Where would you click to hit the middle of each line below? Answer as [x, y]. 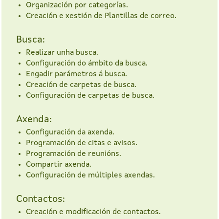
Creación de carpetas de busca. [81, 85]
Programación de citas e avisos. [82, 143]
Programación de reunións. [74, 154]
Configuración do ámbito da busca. [87, 64]
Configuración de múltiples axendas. [90, 176]
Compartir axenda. [59, 165]
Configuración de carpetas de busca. [90, 96]
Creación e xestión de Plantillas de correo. [101, 16]
